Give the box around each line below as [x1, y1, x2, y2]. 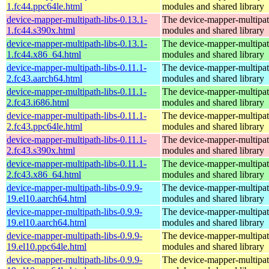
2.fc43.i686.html [7, 97, 69, 107]
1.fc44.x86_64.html [7, 49, 81, 59]
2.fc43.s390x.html [7, 145, 75, 156]
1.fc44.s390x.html [7, 25, 75, 35]
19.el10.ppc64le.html [7, 241, 86, 252]
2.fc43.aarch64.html [7, 73, 82, 83]
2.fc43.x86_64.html [7, 169, 81, 180]
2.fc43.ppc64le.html [7, 121, 82, 131]
